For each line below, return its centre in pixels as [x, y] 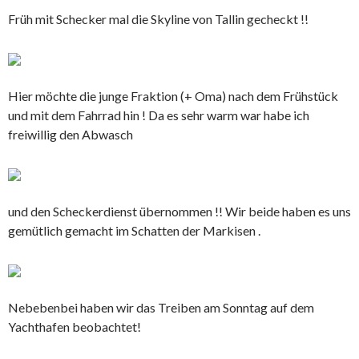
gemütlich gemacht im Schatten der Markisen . [134, 230]
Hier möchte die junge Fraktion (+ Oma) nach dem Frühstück [173, 95]
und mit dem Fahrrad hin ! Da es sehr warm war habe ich [159, 115]
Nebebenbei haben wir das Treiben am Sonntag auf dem [161, 307]
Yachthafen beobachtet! [75, 326]
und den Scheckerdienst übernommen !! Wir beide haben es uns [179, 211]
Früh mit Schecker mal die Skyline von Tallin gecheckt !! [158, 18]
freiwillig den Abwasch [71, 134]
